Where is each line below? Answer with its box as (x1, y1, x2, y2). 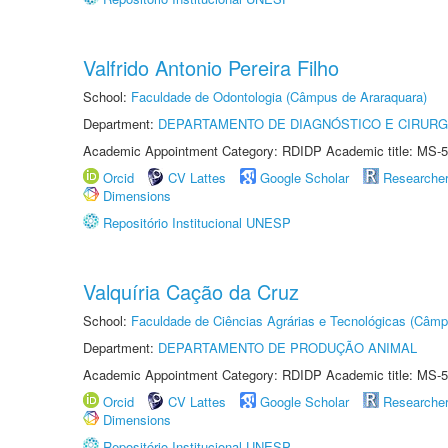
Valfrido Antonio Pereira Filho (83, 53, 339, 82)
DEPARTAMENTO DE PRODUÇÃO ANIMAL (158, 338, 417, 357)
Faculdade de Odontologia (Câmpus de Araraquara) (131, 87, 427, 106)
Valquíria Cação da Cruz (83, 277, 299, 306)
